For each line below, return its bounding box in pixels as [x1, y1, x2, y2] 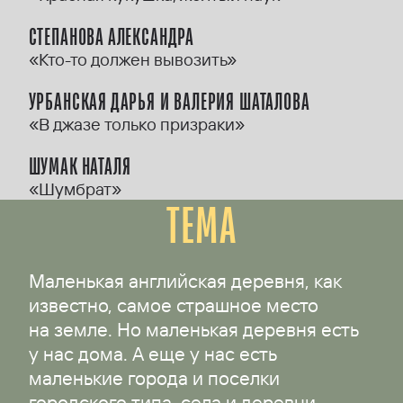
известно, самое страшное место [28, 293, 318, 318]
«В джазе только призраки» [28, 113, 245, 136]
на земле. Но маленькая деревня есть [28, 318, 358, 342]
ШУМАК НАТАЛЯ [28, 152, 131, 181]
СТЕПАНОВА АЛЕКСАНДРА [28, 22, 195, 51]
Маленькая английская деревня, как [28, 269, 342, 293]
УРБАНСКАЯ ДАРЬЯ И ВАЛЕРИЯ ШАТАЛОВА [28, 87, 310, 116]
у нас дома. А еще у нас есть [28, 342, 276, 366]
